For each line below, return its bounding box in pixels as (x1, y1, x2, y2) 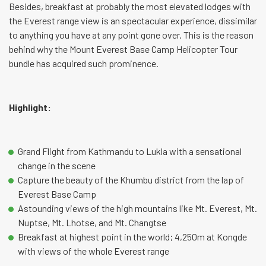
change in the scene (18, 160, 96, 172)
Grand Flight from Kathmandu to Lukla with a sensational (18, 145, 242, 157)
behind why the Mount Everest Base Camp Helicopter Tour (9, 43, 237, 55)
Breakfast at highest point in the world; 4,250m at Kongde (18, 231, 247, 243)
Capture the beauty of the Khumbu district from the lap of (18, 174, 244, 186)
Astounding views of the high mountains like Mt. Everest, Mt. (18, 202, 257, 214)
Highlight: (9, 102, 51, 113)
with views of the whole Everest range (18, 245, 169, 257)
